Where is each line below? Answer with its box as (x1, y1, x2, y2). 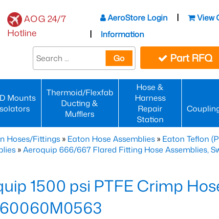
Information (101, 28, 145, 40)
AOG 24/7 (24, 12, 66, 25)
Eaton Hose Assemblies (67, 133, 155, 144)
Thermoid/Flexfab (46, 87, 113, 98)
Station (136, 114, 164, 125)
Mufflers (65, 109, 95, 119)
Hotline (7, 26, 37, 39)
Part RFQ (168, 51, 213, 65)
